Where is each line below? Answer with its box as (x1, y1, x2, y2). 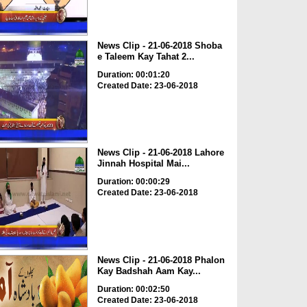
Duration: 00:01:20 (97, 69, 170, 79)
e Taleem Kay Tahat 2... (97, 51, 195, 62)
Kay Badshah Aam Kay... (97, 265, 201, 276)
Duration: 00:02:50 (97, 284, 170, 294)
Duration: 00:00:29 (97, 177, 170, 187)
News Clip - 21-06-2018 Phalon (97, 254, 225, 265)
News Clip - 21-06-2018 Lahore (97, 147, 224, 158)
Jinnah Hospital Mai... (97, 158, 190, 169)
